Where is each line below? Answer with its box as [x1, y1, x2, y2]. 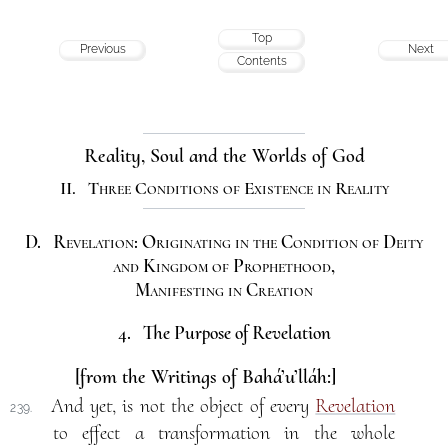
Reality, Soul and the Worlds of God [83, 143, 365, 168]
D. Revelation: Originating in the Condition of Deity [25, 229, 423, 254]
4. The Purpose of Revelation [117, 320, 331, 345]
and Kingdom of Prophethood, [113, 253, 335, 278]
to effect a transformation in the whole [52, 420, 396, 445]
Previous [79, 41, 126, 56]
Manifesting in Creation [135, 277, 313, 302]
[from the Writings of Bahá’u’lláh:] [74, 364, 336, 389]
